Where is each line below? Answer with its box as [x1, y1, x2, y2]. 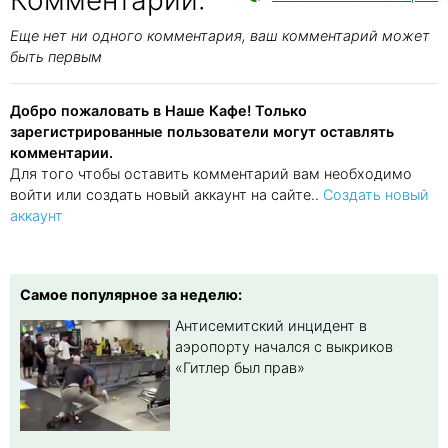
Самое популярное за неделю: [20, 285, 242, 303]
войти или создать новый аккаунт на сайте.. [10, 185, 323, 203]
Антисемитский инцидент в [175, 316, 367, 334]
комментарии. [10, 143, 113, 161]
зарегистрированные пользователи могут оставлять [10, 122, 394, 140]
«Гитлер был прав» [175, 358, 305, 376]
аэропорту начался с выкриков [175, 337, 393, 355]
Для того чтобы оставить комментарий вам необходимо [10, 164, 412, 182]
